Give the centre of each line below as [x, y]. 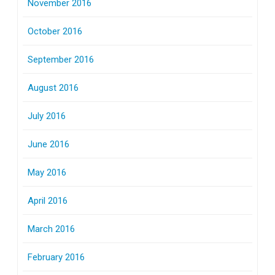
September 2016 [61, 59]
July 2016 [47, 116]
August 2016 [53, 87]
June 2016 [48, 144]
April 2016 [48, 200]
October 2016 [55, 31]
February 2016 [56, 257]
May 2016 [47, 172]
